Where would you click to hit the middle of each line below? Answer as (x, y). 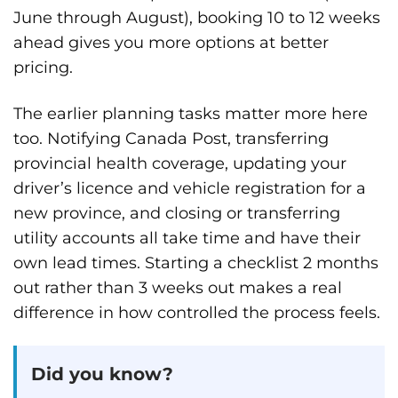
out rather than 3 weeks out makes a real (178, 287)
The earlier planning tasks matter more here (191, 113)
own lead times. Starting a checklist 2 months (196, 262)
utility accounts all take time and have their (187, 237)
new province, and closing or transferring (177, 212)
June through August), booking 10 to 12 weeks (197, 18)
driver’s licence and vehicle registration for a (190, 187)
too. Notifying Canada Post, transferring (171, 138)
